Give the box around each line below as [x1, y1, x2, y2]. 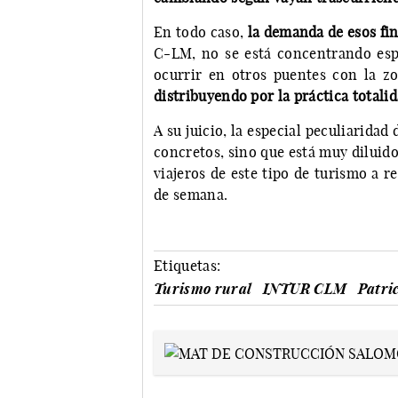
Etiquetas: [154, 257, 221, 275]
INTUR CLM [262, 280, 347, 298]
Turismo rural [154, 280, 252, 298]
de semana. [154, 186, 232, 204]
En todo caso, [154, 23, 248, 42]
